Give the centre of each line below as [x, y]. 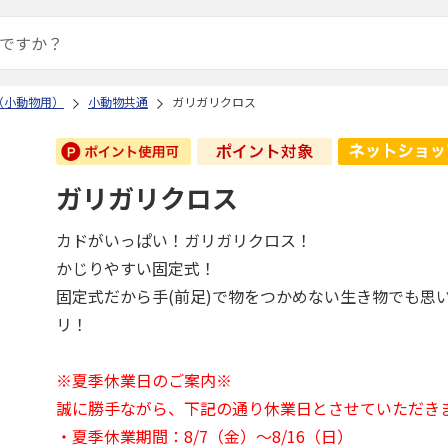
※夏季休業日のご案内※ [144, 380]
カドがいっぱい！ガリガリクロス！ [184, 240]
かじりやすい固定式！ [136, 268]
